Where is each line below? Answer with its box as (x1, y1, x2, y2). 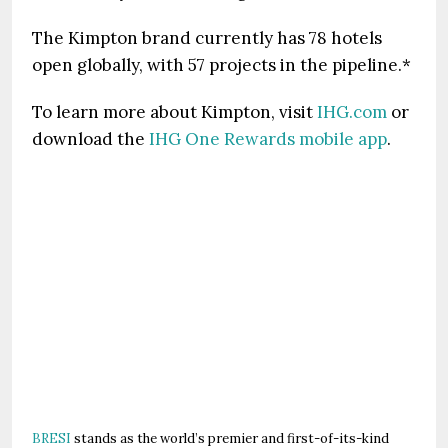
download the (32, 128, 149, 150)
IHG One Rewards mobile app (149, 128, 387, 150)
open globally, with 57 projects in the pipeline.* (32, 54, 411, 76)
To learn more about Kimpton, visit (32, 101, 317, 123)
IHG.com (317, 101, 387, 123)
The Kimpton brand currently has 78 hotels (32, 27, 382, 49)
